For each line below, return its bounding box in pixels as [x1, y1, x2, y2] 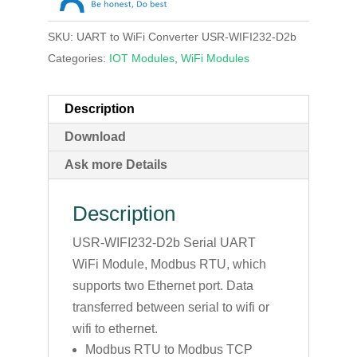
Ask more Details [64, 157, 167, 171]
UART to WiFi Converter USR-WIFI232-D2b [76, 29, 296, 43]
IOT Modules [108, 51, 175, 65]
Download [64, 129, 126, 143]
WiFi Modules [180, 51, 249, 65]
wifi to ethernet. [72, 321, 158, 335]
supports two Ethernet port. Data [72, 278, 253, 292]
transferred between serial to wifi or [72, 300, 269, 314]
